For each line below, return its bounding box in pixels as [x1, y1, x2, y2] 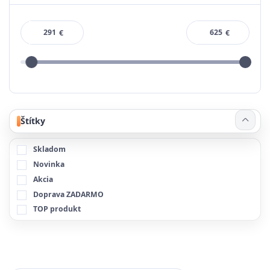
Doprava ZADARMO [33, 189, 104, 199]
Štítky [20, 115, 45, 127]
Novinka [33, 159, 64, 170]
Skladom [33, 144, 66, 155]
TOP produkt [33, 204, 81, 215]
